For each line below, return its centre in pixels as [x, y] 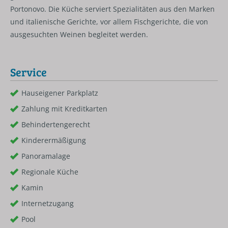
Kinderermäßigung [54, 140]
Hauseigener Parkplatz [60, 93]
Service [28, 72]
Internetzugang [48, 204]
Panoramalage [46, 156]
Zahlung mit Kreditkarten [64, 109]
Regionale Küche [50, 172]
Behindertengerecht [56, 125]
